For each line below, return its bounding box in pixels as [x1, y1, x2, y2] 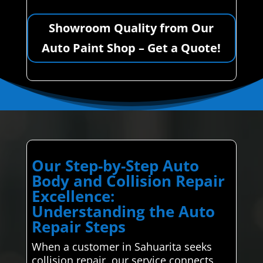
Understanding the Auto [31, 201, 215, 222]
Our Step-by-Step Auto [31, 155, 199, 177]
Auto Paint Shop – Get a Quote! [42, 40, 221, 56]
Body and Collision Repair [31, 170, 225, 192]
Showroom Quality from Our [49, 20, 214, 36]
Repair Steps [31, 216, 126, 238]
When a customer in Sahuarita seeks [31, 240, 212, 254]
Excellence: [31, 186, 114, 207]
